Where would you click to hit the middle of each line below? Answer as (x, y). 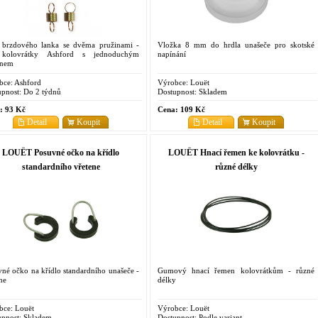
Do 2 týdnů (41, 91)
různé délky (236, 166)
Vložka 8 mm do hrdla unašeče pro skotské (236, 44)
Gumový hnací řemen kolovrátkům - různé (236, 270)
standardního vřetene (61, 166)
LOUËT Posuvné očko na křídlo (61, 152)
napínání (172, 54)
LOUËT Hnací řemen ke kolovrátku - (236, 152)
